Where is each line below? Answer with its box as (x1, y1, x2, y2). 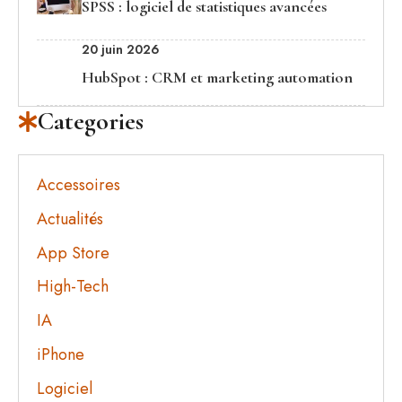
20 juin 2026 (82, 40, 160, 58)
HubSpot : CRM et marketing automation (82, 67, 353, 87)
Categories (38, 106, 144, 136)
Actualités (37, 206, 103, 231)
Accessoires (37, 173, 120, 197)
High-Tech (37, 275, 109, 299)
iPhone (37, 342, 84, 366)
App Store (37, 240, 109, 265)
